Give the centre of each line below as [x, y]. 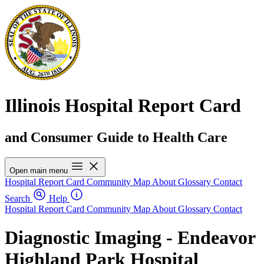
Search [17, 198]
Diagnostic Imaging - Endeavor [130, 238]
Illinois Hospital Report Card [123, 106]
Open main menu [39, 170]
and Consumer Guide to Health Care [116, 137]
